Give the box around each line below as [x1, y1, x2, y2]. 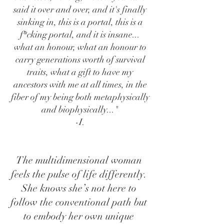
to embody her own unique [23, 210, 134, 222]
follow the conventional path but [10, 196, 147, 208]
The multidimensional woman [15, 154, 142, 166]
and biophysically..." [41, 104, 118, 115]
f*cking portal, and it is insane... [20, 29, 140, 40]
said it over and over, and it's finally [13, 4, 146, 15]
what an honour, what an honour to [13, 41, 146, 52]
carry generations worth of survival [15, 54, 145, 65]
